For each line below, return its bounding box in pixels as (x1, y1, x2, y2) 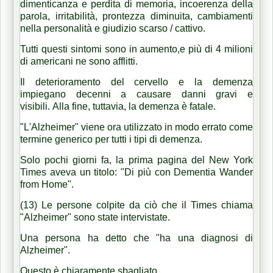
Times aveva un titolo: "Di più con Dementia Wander (20, 166, 253, 177)
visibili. (20, 101, 52, 112)
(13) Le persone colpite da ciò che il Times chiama (20, 199, 253, 210)
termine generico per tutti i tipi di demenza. (20, 133, 205, 144)
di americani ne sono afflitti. (20, 55, 140, 66)
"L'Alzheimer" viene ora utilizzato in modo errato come (20, 121, 253, 132)
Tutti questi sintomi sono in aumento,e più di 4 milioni (20, 43, 253, 54)
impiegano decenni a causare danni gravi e (20, 88, 253, 99)
